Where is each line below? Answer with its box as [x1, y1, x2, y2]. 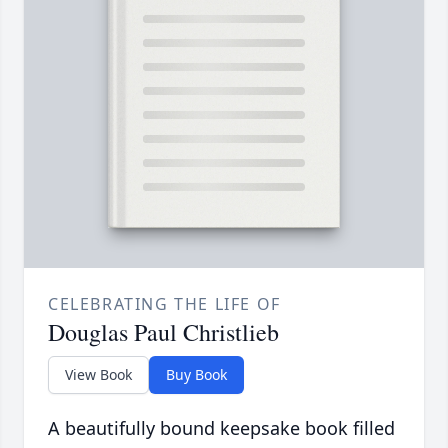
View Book [65, 365, 132, 385]
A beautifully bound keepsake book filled [48, 416, 395, 441]
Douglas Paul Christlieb [48, 316, 279, 349]
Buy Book [166, 365, 227, 385]
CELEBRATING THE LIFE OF [48, 293, 281, 316]
